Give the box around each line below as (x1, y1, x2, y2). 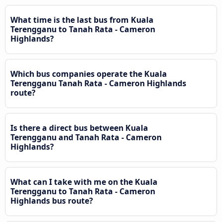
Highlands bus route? (10, 195, 93, 207)
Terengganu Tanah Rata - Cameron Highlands (10, 78, 186, 89)
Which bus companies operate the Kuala (10, 68, 167, 80)
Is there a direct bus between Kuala (10, 122, 148, 134)
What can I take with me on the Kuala (10, 176, 158, 188)
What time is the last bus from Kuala (10, 14, 154, 26)
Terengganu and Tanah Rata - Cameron (10, 132, 162, 143)
